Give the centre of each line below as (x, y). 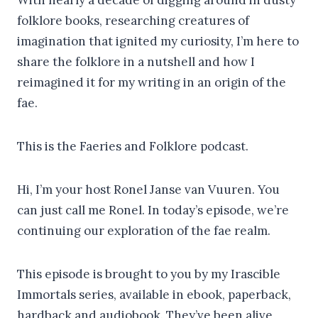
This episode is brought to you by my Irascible (149, 274)
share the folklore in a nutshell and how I (136, 61)
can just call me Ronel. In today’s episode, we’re (153, 210)
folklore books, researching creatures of (133, 20)
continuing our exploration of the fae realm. (144, 230)
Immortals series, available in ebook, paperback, (154, 294)
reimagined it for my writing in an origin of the (152, 82)
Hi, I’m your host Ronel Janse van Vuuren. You (148, 189)
